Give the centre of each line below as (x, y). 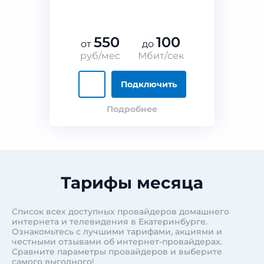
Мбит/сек (161, 56)
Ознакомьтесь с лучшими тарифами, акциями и (117, 232)
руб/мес (100, 56)
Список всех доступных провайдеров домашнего (121, 212)
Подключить (148, 84)
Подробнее (132, 109)
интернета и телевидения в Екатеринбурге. (110, 222)
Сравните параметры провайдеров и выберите (117, 252)
